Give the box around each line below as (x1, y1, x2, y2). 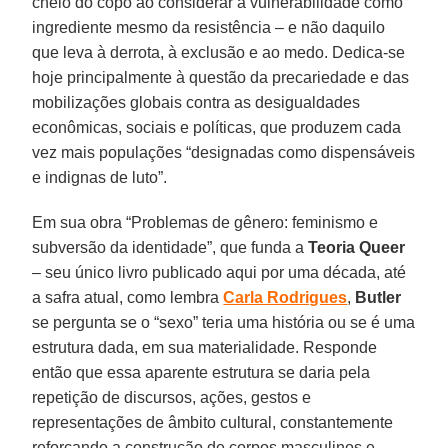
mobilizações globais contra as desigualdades (32, 93, 361, 111)
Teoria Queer (308, 238, 406, 256)
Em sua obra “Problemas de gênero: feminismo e (32, 213, 379, 231)
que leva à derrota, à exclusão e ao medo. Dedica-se (32, 43, 406, 61)
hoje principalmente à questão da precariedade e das (32, 68, 410, 86)
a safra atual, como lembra (32, 288, 224, 306)
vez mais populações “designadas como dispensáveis (32, 143, 416, 161)
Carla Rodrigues (223, 288, 348, 306)
